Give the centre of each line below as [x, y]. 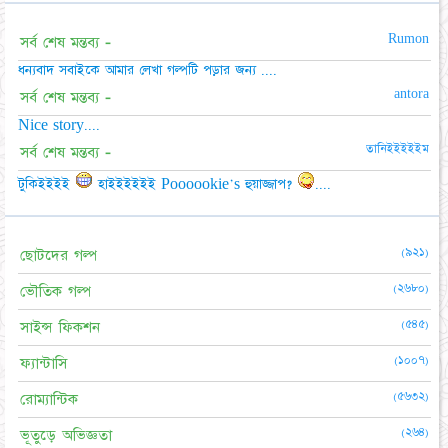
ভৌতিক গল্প [56, 291]
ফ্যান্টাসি [43, 363]
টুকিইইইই [46, 183]
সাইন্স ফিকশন [60, 327]
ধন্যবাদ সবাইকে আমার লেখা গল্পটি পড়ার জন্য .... [147, 69]
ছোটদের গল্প [59, 255]
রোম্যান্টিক [49, 399]
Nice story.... [59, 124]
